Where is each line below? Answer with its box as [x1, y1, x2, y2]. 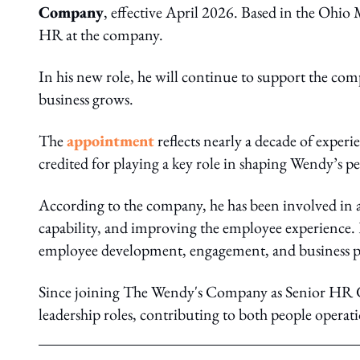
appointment [67, 130, 154, 151]
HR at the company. [39, 24, 163, 45]
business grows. [39, 88, 133, 109]
